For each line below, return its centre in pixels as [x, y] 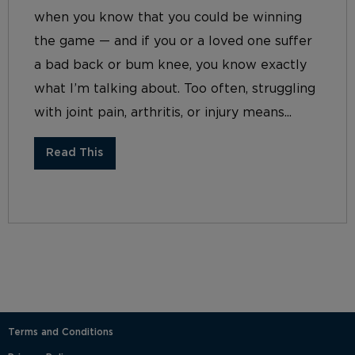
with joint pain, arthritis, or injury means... [163, 113]
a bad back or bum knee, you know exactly [170, 65]
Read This [75, 153]
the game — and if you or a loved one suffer [173, 42]
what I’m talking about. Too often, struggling [175, 89]
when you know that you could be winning [168, 18]
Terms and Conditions [61, 332]
